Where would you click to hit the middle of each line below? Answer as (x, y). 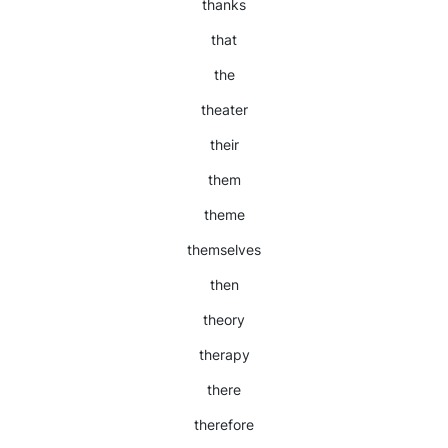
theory (224, 319)
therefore (224, 424)
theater (224, 109)
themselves (224, 249)
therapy (224, 354)
